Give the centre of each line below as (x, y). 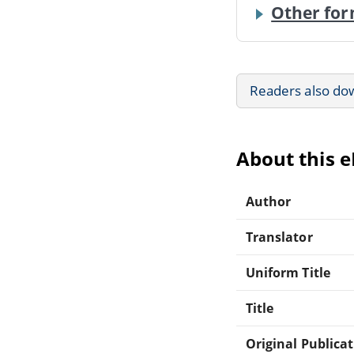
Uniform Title (288, 272)
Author (269, 201)
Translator (279, 237)
